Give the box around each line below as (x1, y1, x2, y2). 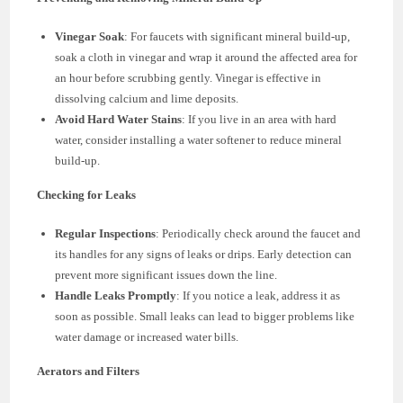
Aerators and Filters (37, 363, 140, 378)
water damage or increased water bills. (55, 329, 239, 344)
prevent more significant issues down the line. (55, 267, 278, 282)
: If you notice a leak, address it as (176, 288, 341, 302)
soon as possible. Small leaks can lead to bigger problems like (55, 309, 355, 323)
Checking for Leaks (37, 187, 137, 201)
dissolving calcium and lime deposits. (55, 91, 239, 105)
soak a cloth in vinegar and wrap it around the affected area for (55, 49, 358, 64)
